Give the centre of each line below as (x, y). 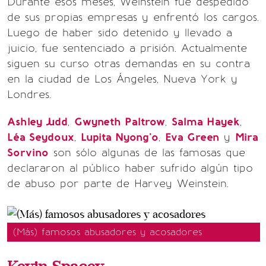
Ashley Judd (37, 122)
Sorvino (28, 153)
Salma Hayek (206, 122)
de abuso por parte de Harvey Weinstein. (118, 183)
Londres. (29, 94)
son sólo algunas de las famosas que (147, 153)
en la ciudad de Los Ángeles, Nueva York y (122, 79)
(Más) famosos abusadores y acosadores (107, 232)
